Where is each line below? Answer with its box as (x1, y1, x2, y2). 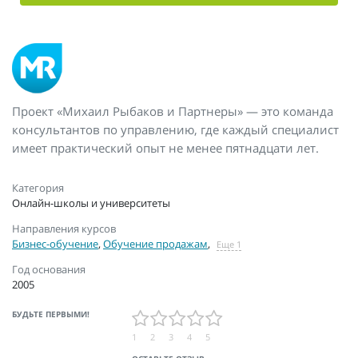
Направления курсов (12, 221, 116, 237)
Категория (12, 181, 64, 196)
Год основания (12, 262, 86, 277)
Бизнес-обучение (12, 237, 98, 252)
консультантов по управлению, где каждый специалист (12, 121, 339, 138)
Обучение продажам (103, 237, 208, 252)
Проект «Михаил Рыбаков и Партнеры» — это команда (12, 102, 333, 120)
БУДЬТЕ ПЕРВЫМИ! (12, 308, 89, 320)
